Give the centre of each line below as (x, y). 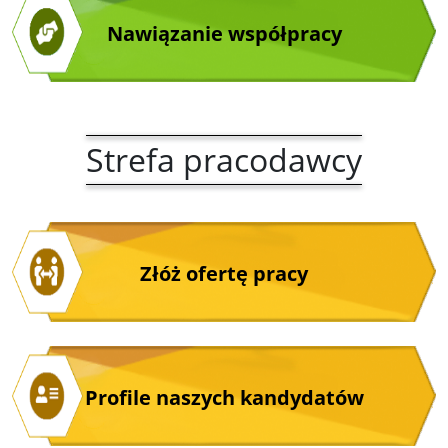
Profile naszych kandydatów (224, 397)
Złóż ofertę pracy (224, 273)
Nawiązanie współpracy (224, 33)
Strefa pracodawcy (224, 159)
